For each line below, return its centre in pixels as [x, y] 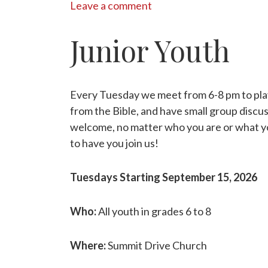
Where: [88, 245]
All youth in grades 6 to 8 [154, 211]
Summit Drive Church [156, 245]
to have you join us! [114, 143]
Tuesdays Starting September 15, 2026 [164, 177]
